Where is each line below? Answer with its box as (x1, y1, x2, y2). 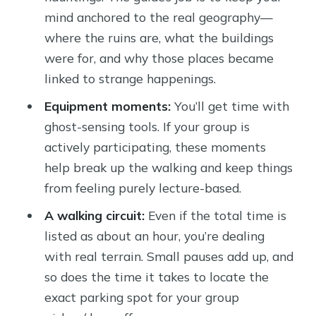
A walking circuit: (44, 207, 145, 223)
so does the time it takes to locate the (44, 268, 269, 284)
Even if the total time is (144, 207, 286, 223)
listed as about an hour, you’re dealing (44, 227, 265, 243)
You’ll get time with (170, 97, 289, 114)
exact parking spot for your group (44, 288, 239, 305)
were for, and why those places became (44, 50, 274, 66)
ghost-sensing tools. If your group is (44, 118, 250, 134)
